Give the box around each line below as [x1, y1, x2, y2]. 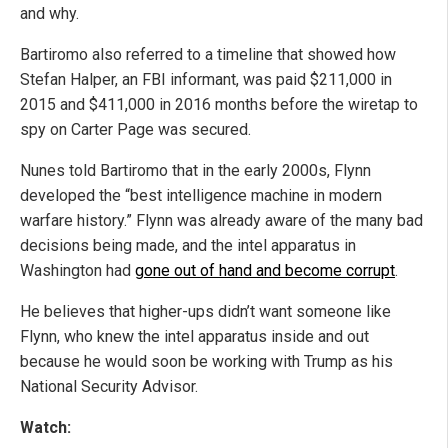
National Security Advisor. [20, 377, 198, 397]
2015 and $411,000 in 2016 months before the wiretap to [20, 95, 418, 115]
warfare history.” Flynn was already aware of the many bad [20, 211, 423, 231]
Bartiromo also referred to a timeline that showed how [20, 45, 396, 65]
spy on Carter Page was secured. [20, 120, 251, 140]
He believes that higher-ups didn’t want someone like [20, 302, 391, 322]
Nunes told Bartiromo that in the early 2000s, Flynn [20, 161, 371, 181]
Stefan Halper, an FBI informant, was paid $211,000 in [20, 70, 392, 90]
